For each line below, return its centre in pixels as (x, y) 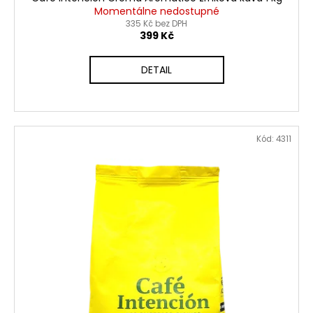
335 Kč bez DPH (156, 23)
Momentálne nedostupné (156, 11)
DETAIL (156, 70)
